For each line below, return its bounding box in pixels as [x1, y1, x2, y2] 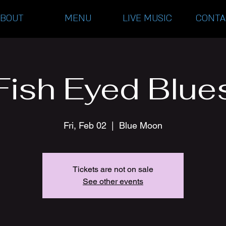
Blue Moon [119, 120, 162, 131]
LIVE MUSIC [122, 12, 172, 25]
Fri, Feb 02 [64, 120, 106, 131]
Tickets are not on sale [73, 164, 153, 174]
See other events [83, 177, 143, 186]
